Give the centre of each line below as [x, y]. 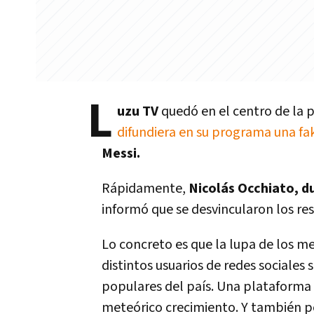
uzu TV [139, 111]
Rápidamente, [145, 189]
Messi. [122, 153]
